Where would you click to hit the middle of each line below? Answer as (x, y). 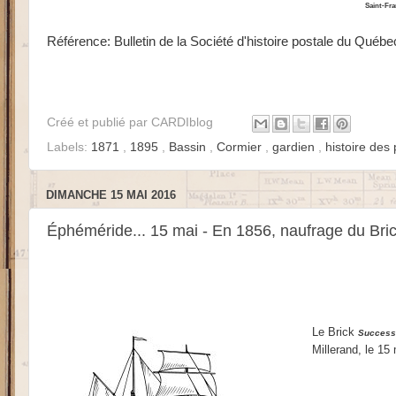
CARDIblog (184, 123)
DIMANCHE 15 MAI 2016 (111, 195)
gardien (295, 148)
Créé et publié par (99, 123)
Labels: (69, 148)
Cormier (241, 148)
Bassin (189, 148)
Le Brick (335, 332)
